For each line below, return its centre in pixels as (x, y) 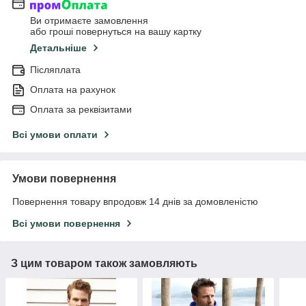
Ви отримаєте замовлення (89, 20)
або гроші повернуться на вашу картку (116, 31)
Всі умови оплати (55, 134)
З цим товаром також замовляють (104, 263)
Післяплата (55, 69)
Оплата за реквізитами (81, 109)
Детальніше (58, 47)
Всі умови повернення (66, 223)
